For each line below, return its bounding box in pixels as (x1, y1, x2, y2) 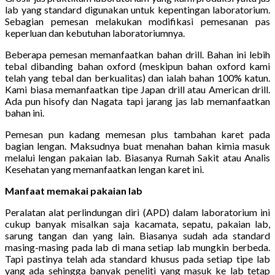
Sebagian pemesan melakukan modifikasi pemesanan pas (5, 15, 270, 27)
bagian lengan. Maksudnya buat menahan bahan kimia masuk (5, 139, 270, 152)
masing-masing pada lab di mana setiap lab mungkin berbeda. (5, 241, 270, 253)
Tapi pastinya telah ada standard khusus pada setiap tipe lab (5, 252, 270, 265)
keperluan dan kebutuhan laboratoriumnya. (5, 26, 185, 39)
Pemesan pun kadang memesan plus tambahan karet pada (5, 128, 270, 140)
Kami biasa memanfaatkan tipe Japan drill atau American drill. (5, 83, 270, 95)
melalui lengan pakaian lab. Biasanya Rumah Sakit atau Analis (5, 151, 270, 163)
